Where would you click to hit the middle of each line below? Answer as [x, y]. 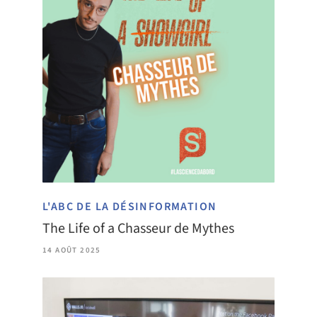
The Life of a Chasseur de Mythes [138, 228]
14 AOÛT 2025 [72, 250]
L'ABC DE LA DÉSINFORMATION [130, 206]
